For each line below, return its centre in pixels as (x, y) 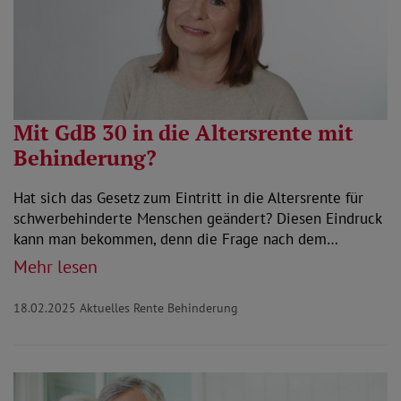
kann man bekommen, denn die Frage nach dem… (176, 239)
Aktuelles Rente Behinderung (159, 307)
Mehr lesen (55, 266)
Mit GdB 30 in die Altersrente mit (183, 132)
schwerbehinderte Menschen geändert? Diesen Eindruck (197, 218)
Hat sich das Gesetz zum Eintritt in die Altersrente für (188, 197)
